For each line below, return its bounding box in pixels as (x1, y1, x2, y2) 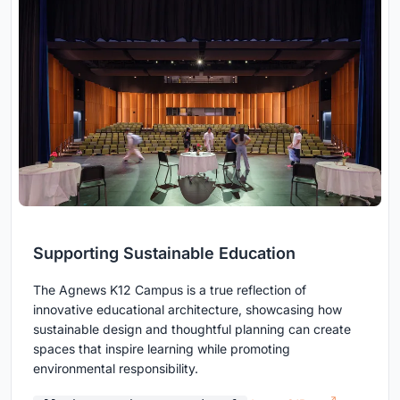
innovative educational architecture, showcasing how (33, 302, 342, 318)
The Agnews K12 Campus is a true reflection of (33, 282, 306, 298)
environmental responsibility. (33, 361, 198, 377)
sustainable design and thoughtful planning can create (33, 321, 351, 337)
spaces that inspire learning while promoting (33, 341, 290, 357)
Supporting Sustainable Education (33, 244, 296, 263)
